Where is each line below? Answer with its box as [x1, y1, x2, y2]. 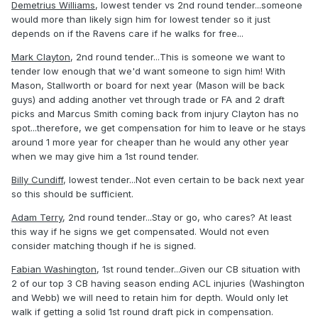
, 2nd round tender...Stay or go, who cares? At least [62, 212, 292, 224]
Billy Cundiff [11, 174, 63, 186]
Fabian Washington [11, 263, 97, 275]
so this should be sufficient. [11, 188, 133, 200]
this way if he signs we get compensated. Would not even [11, 226, 269, 238]
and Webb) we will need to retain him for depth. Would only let [11, 292, 288, 304]
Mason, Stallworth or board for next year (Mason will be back [11, 79, 285, 92]
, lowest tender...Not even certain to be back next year [63, 174, 305, 186]
